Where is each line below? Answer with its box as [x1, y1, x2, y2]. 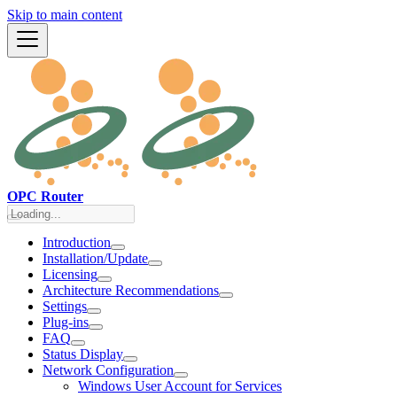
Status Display [43, 346, 123, 362]
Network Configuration [43, 362, 174, 378]
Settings [43, 299, 87, 314]
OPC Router [7, 189, 83, 204]
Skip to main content [7, 7, 122, 22]
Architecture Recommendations [43, 283, 219, 298]
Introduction [43, 235, 111, 250]
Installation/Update [43, 251, 148, 266]
